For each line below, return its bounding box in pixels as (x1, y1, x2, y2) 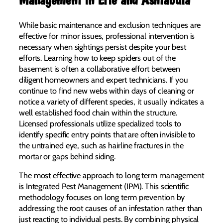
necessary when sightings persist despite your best (19, 41, 186, 52)
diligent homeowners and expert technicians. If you (19, 74, 188, 85)
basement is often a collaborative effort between (19, 63, 181, 74)
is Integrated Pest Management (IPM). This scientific (19, 181, 189, 191)
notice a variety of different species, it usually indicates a (19, 96, 204, 107)
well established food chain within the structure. (19, 107, 178, 117)
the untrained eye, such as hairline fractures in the (19, 140, 184, 150)
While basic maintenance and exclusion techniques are (19, 19, 201, 30)
